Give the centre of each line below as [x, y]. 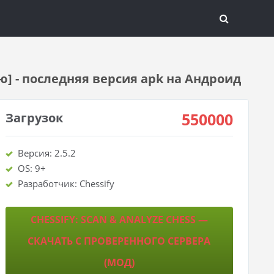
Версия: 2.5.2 [46, 153]
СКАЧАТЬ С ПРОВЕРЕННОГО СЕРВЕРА [119, 241]
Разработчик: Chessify [66, 183]
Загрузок [34, 118]
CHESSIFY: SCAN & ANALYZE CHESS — [119, 220]
